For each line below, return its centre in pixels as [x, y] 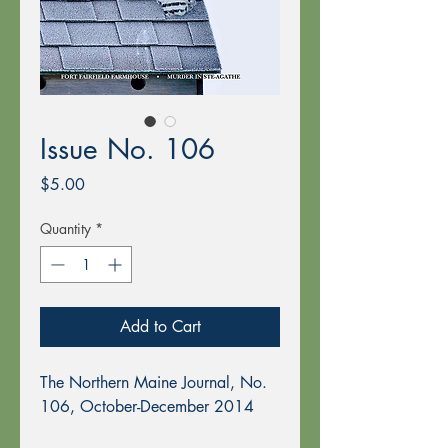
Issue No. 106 [127, 148]
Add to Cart [160, 326]
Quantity [65, 228]
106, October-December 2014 [147, 406]
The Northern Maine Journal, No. [153, 382]
